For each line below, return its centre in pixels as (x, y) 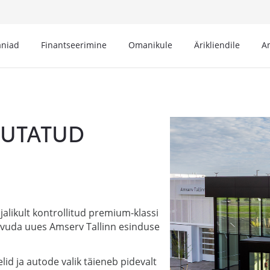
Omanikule (150, 45)
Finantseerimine (74, 45)
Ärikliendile (217, 45)
